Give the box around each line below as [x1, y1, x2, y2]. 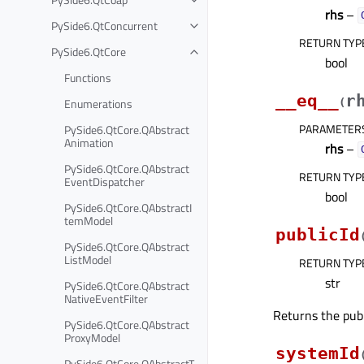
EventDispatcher [64, 172, 145, 190]
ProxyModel [64, 328, 120, 346]
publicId [275, 224, 360, 245]
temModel [64, 211, 113, 229]
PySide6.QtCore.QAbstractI [64, 198, 192, 216]
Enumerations [64, 94, 132, 112]
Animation [64, 133, 114, 151]
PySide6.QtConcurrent [51, 16, 158, 34]
